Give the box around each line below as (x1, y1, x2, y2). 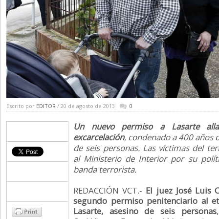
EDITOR (36, 102, 56, 109)
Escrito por (6, 102, 36, 109)
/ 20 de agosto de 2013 (56, 102, 115, 109)
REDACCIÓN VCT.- (73, 185, 146, 196)
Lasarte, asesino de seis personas (73, 205, 217, 217)
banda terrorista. (73, 164, 136, 175)
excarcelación (73, 131, 124, 143)
